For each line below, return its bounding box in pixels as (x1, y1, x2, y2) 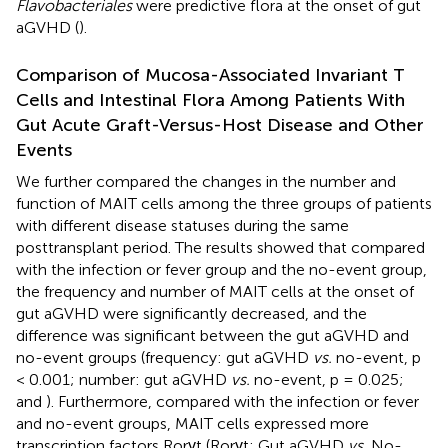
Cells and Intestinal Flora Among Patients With (16, 89, 405, 112)
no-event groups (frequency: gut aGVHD (16, 348, 313, 368)
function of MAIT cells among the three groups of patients (16, 194, 432, 214)
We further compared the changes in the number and (16, 172, 396, 192)
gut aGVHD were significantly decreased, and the (16, 304, 367, 324)
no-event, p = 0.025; (250, 370, 404, 390)
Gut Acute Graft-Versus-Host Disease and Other (16, 114, 424, 137)
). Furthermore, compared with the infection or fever (46, 392, 419, 412)
